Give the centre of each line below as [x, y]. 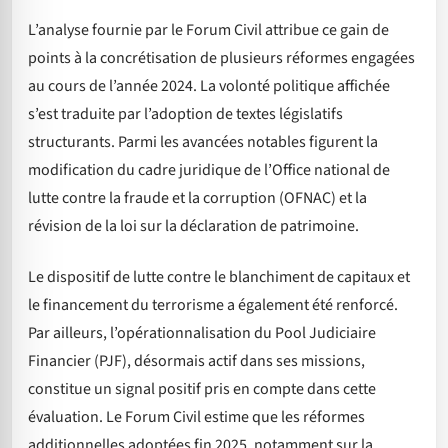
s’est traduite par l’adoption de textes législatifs [185, 114]
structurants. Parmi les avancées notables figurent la [203, 142]
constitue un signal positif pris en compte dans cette [202, 388]
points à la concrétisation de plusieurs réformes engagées [221, 58]
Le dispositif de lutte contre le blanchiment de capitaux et [219, 276]
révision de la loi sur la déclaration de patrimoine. [193, 226]
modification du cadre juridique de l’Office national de [209, 170]
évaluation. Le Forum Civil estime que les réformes [196, 416]
